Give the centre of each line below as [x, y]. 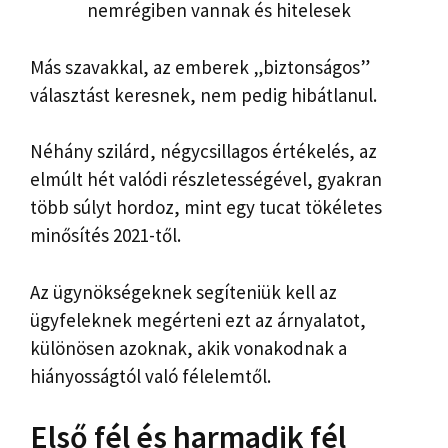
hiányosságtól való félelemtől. [150, 375]
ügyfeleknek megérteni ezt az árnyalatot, [198, 319]
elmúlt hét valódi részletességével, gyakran [206, 179]
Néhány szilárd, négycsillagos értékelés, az [203, 151]
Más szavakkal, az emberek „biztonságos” [200, 66]
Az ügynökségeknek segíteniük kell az [183, 291]
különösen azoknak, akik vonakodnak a [188, 347]
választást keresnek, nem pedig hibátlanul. [203, 94]
